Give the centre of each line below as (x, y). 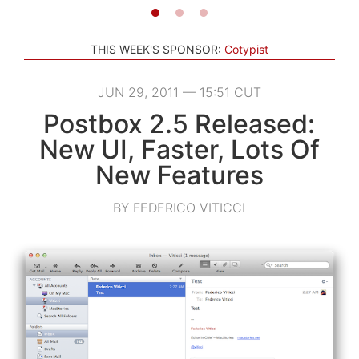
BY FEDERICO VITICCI (179, 207)
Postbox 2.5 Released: (179, 123)
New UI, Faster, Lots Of (179, 149)
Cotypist (246, 49)
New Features (179, 175)
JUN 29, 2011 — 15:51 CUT (179, 92)
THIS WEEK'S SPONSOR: (156, 49)
